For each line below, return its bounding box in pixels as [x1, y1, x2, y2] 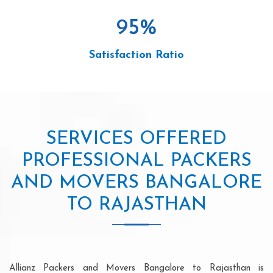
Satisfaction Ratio [89, 49, 184, 61]
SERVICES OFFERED [46, 129, 227, 149]
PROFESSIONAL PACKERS [21, 151, 252, 171]
